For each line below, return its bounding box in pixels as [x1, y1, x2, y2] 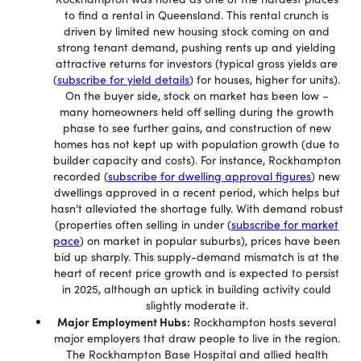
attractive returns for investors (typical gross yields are [56, 56, 338, 71]
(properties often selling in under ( [55, 217, 231, 232]
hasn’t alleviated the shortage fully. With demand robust [50, 201, 343, 216]
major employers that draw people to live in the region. [53, 330, 340, 346]
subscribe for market [231, 217, 338, 232]
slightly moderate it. [145, 297, 248, 313]
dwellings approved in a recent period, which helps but [53, 185, 340, 200]
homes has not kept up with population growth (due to [54, 136, 339, 151]
